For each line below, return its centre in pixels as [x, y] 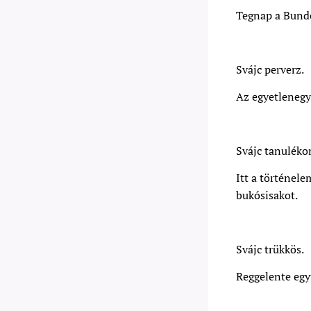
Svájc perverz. [270, 69]
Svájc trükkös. [270, 249]
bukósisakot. [267, 195]
